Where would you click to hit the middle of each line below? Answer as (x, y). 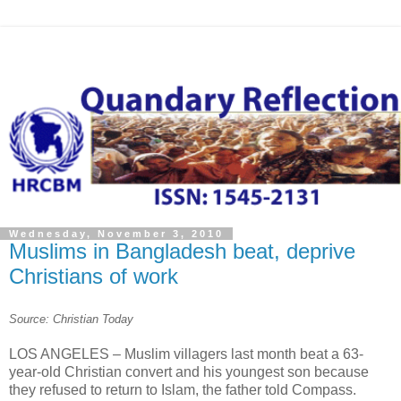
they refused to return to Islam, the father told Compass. (183, 390)
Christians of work (94, 276)
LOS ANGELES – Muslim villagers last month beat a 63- (186, 354)
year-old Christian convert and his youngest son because (189, 372)
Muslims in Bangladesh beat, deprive (182, 251)
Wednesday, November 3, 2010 (116, 233)
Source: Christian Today (71, 320)
